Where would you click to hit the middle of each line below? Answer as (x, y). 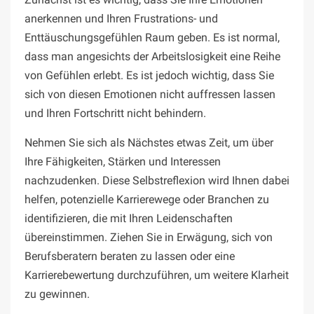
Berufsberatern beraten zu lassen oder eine (130, 257)
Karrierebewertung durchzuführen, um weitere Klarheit (157, 275)
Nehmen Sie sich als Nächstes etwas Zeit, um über (149, 143)
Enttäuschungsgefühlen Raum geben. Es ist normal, (152, 38)
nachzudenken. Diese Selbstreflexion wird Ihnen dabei (157, 181)
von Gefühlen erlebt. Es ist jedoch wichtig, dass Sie (149, 76)
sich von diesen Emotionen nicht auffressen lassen (150, 95)
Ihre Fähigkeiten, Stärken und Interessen (123, 162)
